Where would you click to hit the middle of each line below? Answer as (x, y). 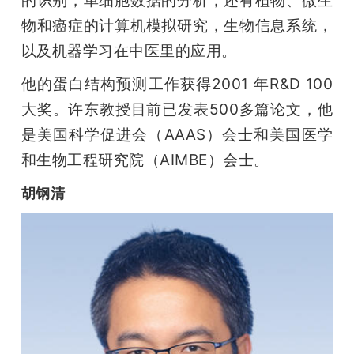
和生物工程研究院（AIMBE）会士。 (145, 160)
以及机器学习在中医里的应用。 (129, 51)
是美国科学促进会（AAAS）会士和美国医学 (177, 135)
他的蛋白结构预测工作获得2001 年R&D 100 (177, 84)
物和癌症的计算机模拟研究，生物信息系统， (177, 26)
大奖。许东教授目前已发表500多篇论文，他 (177, 109)
